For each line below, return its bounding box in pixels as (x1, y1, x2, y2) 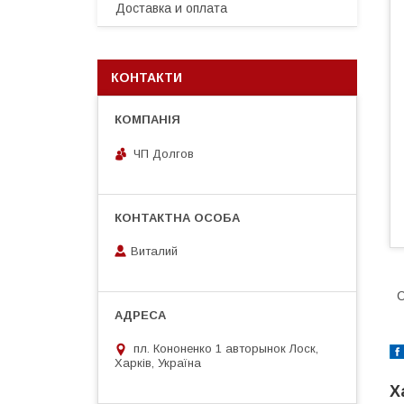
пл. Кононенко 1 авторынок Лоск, (133, 342, 318, 356)
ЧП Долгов (133, 146, 194, 161)
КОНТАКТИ (111, 70, 182, 85)
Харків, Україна (115, 356, 201, 371)
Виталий (131, 244, 178, 259)
